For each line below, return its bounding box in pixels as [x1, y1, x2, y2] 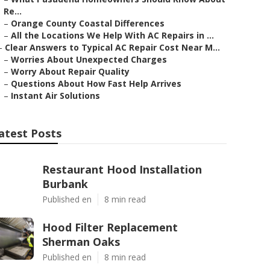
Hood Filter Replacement [42, 220, 178, 234]
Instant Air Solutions [11, 90, 100, 101]
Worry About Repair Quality [11, 66, 130, 77]
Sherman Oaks [42, 234, 120, 249]
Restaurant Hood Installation [42, 162, 202, 177]
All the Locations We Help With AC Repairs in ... [11, 30, 214, 41]
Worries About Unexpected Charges [11, 54, 167, 65]
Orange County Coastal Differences [11, 17, 165, 29]
